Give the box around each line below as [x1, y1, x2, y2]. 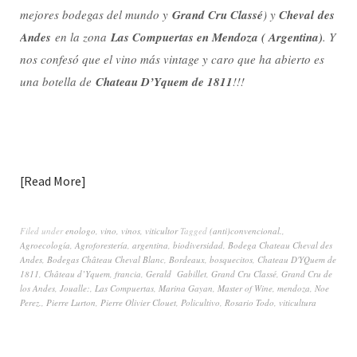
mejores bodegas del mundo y [20, 6, 172, 22]
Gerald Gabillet [146, 267, 206, 280]
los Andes [20, 281, 55, 294]
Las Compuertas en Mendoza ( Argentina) [107, 28, 323, 45]
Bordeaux [169, 253, 205, 265]
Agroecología [20, 238, 70, 251]
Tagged [180, 224, 210, 237]
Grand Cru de [281, 267, 332, 280]
